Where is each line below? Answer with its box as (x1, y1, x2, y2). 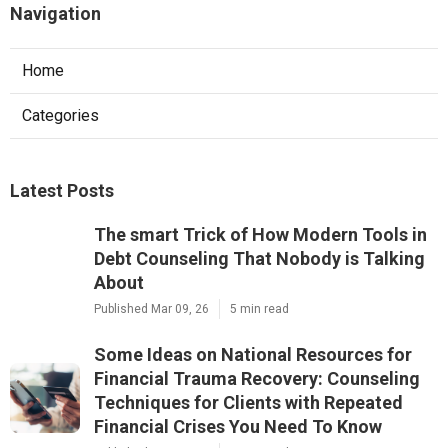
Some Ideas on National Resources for (94, 344, 412, 366)
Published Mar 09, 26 (94, 302, 209, 317)
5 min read (230, 302, 289, 317)
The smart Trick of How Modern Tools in (94, 224, 427, 246)
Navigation (10, 3, 101, 25)
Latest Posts (10, 180, 114, 202)
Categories (22, 106, 99, 126)
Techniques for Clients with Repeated (94, 392, 403, 414)
